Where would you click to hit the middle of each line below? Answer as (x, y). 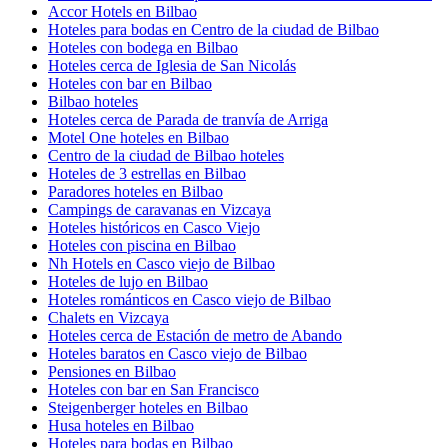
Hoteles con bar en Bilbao (130, 83)
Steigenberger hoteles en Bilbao (148, 407)
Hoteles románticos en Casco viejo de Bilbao (189, 299)
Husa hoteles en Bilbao (121, 425)
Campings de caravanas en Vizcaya (159, 209)
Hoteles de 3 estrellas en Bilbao (147, 173)
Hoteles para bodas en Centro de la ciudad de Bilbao (213, 29)
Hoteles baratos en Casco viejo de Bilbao (177, 353)
